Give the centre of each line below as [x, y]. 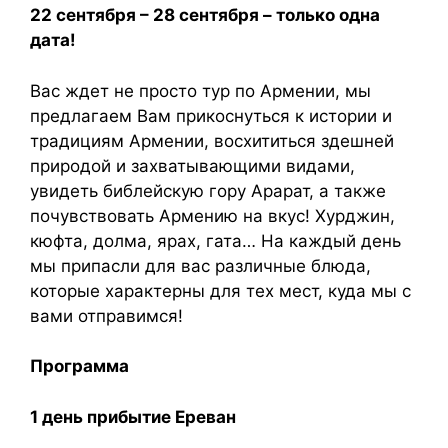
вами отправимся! [106, 315]
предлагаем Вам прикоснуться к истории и [211, 115]
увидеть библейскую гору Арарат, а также [208, 190]
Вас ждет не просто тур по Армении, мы [200, 90]
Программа [79, 366]
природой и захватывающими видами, [192, 165]
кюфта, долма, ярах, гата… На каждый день [215, 240]
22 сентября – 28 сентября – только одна [205, 15]
